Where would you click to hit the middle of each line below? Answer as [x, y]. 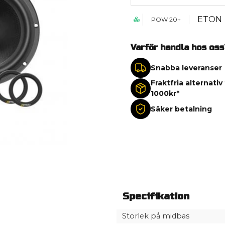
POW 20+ [166, 19]
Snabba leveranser [186, 68]
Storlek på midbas [155, 216]
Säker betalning [181, 109]
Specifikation [156, 196]
